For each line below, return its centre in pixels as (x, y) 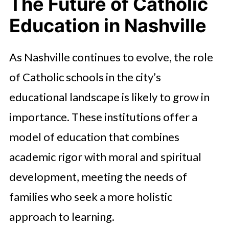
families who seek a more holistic (90, 197)
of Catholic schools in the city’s (85, 77)
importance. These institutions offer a (103, 117)
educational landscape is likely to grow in (109, 97)
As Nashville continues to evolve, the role (111, 57)
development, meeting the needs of (98, 177)
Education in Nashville (108, 26)
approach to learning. (62, 216)
